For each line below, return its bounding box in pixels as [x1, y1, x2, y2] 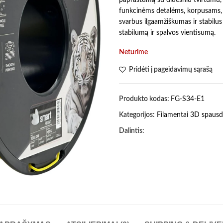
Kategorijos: [119, 111, 155, 118]
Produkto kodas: [119, 95, 171, 103]
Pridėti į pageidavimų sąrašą [129, 66, 213, 73]
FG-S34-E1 [171, 95, 205, 103]
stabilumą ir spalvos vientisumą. [119, 29, 216, 36]
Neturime [119, 48, 148, 56]
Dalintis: [119, 127, 144, 134]
